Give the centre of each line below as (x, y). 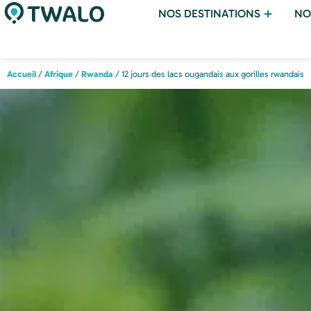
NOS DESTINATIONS (209, 14)
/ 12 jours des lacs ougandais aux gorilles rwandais (209, 74)
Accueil (22, 74)
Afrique (59, 74)
